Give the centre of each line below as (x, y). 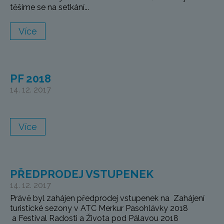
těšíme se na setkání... (49, 7)
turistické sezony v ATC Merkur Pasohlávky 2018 (101, 208)
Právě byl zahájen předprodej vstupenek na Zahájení (107, 198)
